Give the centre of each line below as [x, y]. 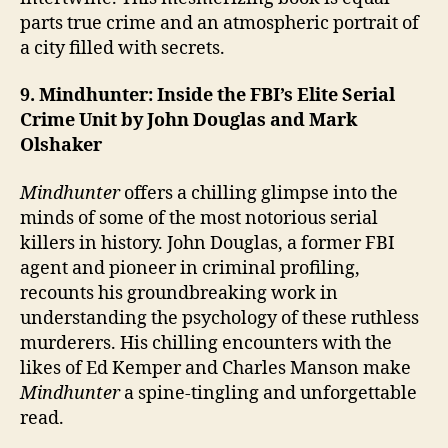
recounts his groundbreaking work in [179, 293]
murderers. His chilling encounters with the [206, 343]
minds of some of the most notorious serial [199, 218]
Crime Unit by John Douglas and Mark [188, 120]
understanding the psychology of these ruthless [219, 318]
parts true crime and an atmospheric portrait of [219, 23]
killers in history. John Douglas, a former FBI [207, 243]
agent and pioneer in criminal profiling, [190, 268]
